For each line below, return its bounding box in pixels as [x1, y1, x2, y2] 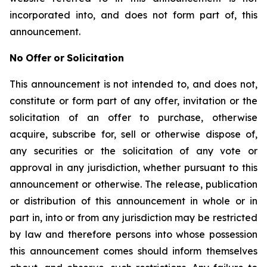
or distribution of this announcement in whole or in [10, 195, 257, 207]
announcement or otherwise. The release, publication [10, 178, 257, 190]
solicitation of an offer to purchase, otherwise [10, 111, 257, 123]
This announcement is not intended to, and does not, [10, 78, 257, 90]
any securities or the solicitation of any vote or [10, 145, 257, 157]
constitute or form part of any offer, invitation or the [10, 95, 257, 107]
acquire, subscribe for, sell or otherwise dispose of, [10, 128, 257, 140]
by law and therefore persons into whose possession [10, 228, 257, 240]
